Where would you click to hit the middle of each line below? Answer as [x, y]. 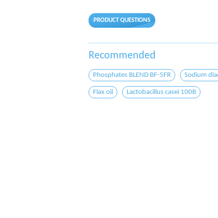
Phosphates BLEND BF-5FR [132, 75]
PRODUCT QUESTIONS [122, 20]
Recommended [125, 56]
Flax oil [103, 92]
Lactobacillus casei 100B [161, 92]
